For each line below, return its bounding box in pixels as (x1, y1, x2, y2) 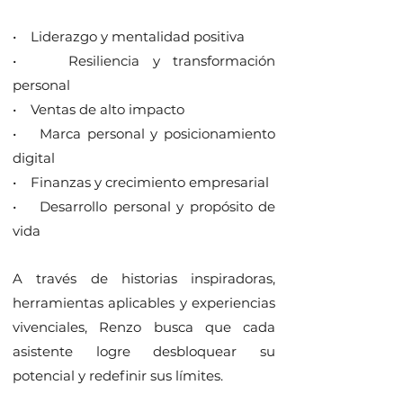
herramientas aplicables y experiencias (13, 294, 275, 311)
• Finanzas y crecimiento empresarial (13, 174, 273, 191)
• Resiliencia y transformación (13, 52, 275, 69)
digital (13, 149, 58, 166)
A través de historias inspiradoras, (13, 270, 275, 287)
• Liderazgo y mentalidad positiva (13, 28, 248, 45)
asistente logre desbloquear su (13, 343, 275, 360)
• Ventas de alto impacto (13, 101, 188, 118)
